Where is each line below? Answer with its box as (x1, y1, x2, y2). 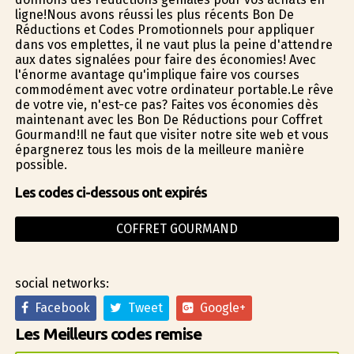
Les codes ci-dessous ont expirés (14, 184, 207, 200)
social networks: (14, 275, 109, 291)
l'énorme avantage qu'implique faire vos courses (14, 66, 299, 82)
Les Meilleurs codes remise (14, 324, 201, 343)
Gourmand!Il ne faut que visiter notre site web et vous (14, 126, 329, 142)
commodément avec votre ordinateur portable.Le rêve (14, 81, 333, 97)
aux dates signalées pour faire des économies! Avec (14, 51, 316, 67)
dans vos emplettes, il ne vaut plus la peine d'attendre (14, 36, 333, 52)
